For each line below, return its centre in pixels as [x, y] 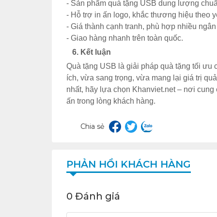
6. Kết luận [89, 52]
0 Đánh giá [93, 196]
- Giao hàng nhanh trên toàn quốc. [125, 38]
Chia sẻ [92, 127]
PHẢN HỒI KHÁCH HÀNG [129, 164]
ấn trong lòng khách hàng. [111, 101]
